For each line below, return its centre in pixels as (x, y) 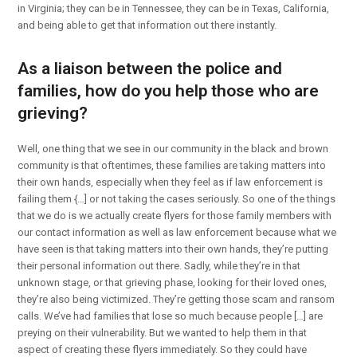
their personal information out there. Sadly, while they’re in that (159, 265)
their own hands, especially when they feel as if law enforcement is (171, 182)
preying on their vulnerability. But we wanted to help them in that (163, 332)
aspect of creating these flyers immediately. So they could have (163, 349)
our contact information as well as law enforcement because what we (177, 232)
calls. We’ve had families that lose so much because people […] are (171, 316)
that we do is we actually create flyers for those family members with (175, 215)
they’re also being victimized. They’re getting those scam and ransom (177, 299)
